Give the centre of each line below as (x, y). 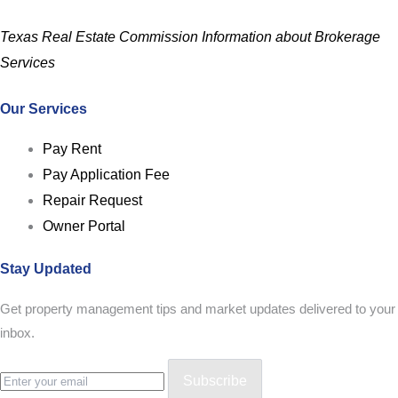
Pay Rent (72, 149)
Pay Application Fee (106, 175)
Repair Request (92, 201)
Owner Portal (84, 227)
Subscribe (215, 381)
